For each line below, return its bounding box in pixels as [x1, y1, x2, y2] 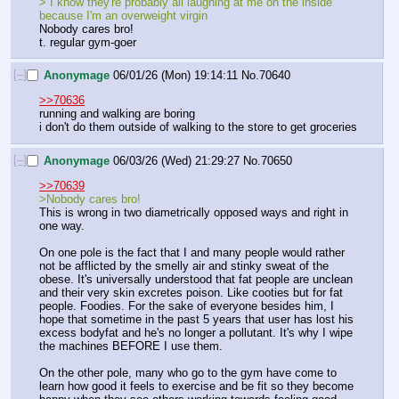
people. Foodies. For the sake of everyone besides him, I [39, 298, 334, 313]
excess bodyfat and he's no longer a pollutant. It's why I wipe [39, 325, 353, 339]
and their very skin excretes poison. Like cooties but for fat [39, 285, 343, 299]
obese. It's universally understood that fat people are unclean [39, 272, 353, 286]
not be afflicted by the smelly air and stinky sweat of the [39, 258, 329, 273]
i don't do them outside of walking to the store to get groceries [39, 120, 357, 134]
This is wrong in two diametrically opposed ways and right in [39, 205, 348, 219]
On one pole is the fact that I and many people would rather [39, 245, 345, 259]
